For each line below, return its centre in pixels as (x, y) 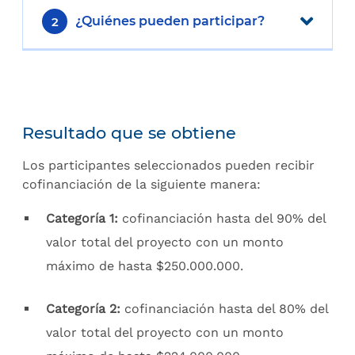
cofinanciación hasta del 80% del (226, 309)
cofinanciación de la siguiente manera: (141, 184)
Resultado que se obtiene (129, 133)
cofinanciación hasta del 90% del (222, 218)
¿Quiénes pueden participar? (170, 21)
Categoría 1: (82, 218)
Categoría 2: (85, 309)
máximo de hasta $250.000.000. (145, 266)
